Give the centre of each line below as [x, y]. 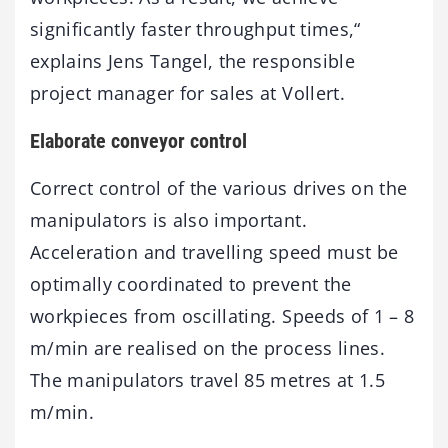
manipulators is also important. [168, 219]
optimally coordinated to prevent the [191, 283]
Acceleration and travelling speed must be [214, 251]
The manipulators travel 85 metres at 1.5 [208, 379]
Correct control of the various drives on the [219, 187]
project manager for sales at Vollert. [187, 92]
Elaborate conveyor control [138, 140]
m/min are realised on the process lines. [208, 347]
